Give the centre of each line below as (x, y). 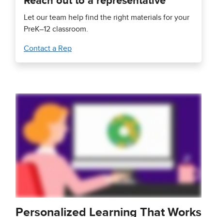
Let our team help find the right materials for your (107, 18)
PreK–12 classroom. (56, 29)
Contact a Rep (48, 49)
